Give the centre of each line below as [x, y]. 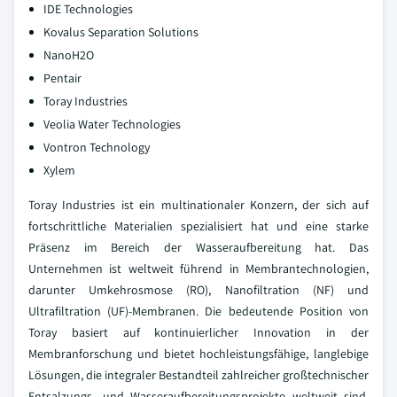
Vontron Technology [97, 148]
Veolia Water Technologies [112, 125]
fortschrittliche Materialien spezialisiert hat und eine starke [198, 226]
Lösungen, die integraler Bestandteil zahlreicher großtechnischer [198, 375]
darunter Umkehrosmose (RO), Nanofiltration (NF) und [198, 290]
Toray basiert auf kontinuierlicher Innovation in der [198, 333]
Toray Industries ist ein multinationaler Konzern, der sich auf [198, 205]
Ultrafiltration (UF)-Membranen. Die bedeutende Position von [198, 311]
